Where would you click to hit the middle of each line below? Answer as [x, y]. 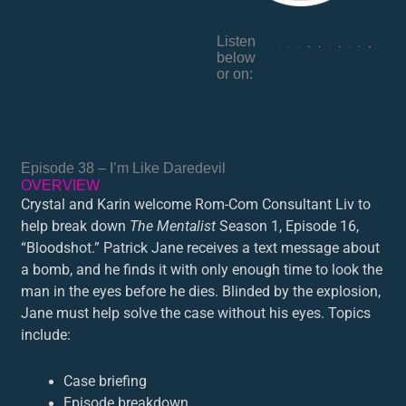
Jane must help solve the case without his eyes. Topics [196, 314]
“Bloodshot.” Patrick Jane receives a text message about [201, 248]
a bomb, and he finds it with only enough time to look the [202, 270]
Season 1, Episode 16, [288, 227]
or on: [235, 74]
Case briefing [105, 382]
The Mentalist [173, 227]
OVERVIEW [61, 185]
